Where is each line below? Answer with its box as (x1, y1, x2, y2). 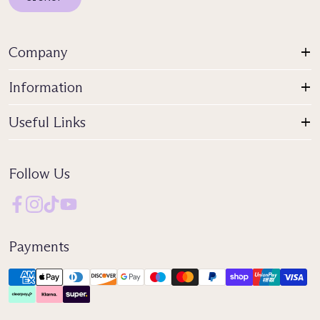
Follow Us (9, 164, 70, 182)
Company (9, 43, 68, 61)
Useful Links (9, 113, 86, 131)
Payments (9, 237, 69, 255)
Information (9, 78, 83, 96)
